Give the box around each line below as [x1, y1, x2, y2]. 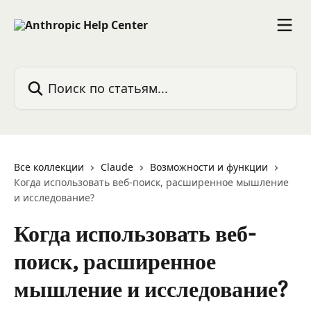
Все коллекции [14, 160, 84, 174]
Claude [101, 160, 133, 174]
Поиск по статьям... [13, 67, 119, 82]
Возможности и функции [150, 160, 268, 174]
